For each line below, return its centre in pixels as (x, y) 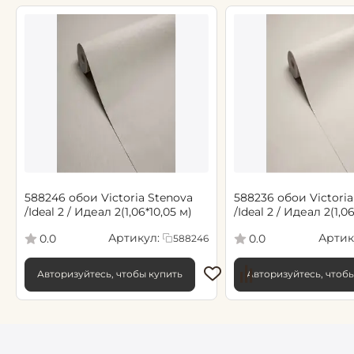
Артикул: (134, 238)
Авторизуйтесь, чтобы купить (110, 274)
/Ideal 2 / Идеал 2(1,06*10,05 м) (108, 211)
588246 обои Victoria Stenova (109, 197)
